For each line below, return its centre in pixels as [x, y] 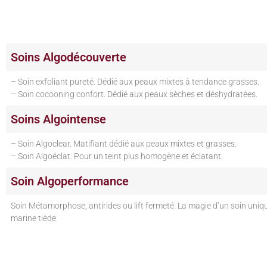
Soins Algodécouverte [69, 58]
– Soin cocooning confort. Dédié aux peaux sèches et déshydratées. [134, 95]
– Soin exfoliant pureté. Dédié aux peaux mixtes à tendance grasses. [135, 82]
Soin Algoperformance [70, 181]
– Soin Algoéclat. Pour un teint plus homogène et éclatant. [117, 157]
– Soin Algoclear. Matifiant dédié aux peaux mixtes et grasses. [124, 144]
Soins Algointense [58, 119]
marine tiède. [34, 219]
